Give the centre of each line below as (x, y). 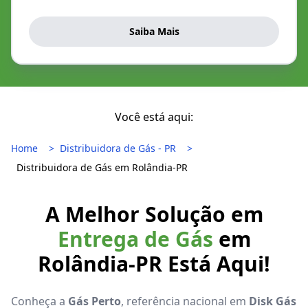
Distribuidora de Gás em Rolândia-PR (102, 168)
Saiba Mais (154, 32)
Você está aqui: (154, 117)
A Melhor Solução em (154, 214)
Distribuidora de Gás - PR (118, 148)
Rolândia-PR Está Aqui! (154, 264)
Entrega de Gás (135, 239)
